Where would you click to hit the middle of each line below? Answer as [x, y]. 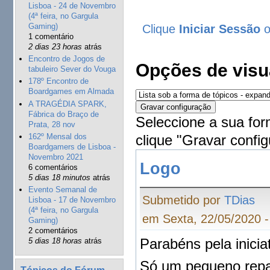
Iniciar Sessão [220, 29]
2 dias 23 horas [55, 46]
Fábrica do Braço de [63, 114]
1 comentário [51, 36]
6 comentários [53, 167]
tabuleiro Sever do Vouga [72, 69]
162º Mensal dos [57, 136]
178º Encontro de [58, 81]
